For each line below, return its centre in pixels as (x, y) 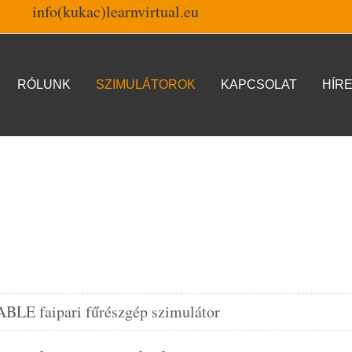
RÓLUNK (44, 84)
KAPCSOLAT (258, 84)
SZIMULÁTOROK (145, 84)
